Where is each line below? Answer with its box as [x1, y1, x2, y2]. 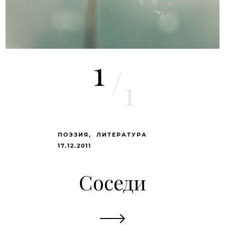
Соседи [79, 169, 146, 196]
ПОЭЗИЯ [58, 131, 89, 139]
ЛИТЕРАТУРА [96, 131, 147, 139]
